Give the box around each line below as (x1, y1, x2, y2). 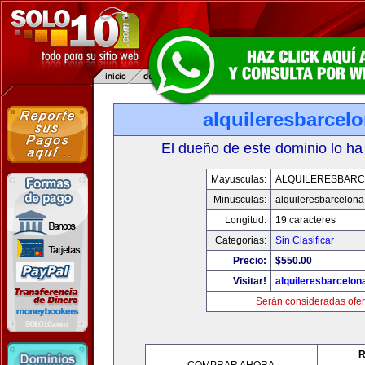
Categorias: (214, 235, 266, 246)
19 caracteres (275, 214, 336, 226)
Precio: (232, 255, 266, 266)
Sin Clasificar (275, 235, 334, 246)
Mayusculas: (210, 174, 266, 185)
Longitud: (224, 214, 266, 226)
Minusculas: (213, 194, 266, 205)
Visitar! (232, 275, 266, 287)
